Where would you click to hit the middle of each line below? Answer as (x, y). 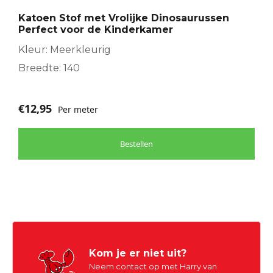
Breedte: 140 (49, 68)
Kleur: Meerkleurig (65, 50)
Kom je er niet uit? (138, 253)
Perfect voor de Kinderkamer (96, 30)
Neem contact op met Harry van (153, 267)
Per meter (78, 110)
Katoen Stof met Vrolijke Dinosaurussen (124, 18)
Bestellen (136, 144)
